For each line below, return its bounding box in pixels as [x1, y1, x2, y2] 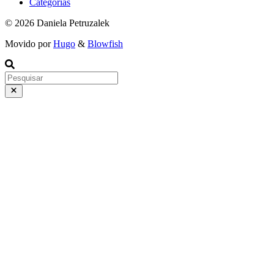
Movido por [5, 38, 53, 49]
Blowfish [87, 38, 123, 49]
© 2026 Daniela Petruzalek [5, 17, 109, 28]
